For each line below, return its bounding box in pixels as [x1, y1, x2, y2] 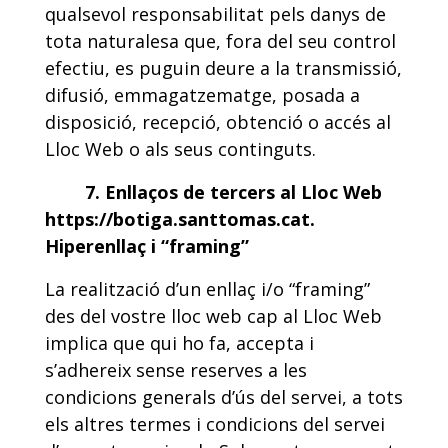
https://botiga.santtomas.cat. [45, 207, 315, 231]
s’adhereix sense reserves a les [45, 358, 307, 382]
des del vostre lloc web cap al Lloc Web [45, 304, 382, 328]
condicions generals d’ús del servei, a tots [45, 385, 403, 409]
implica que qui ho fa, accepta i [45, 331, 314, 355]
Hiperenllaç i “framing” [45, 234, 249, 258]
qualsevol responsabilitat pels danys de [45, 2, 386, 26]
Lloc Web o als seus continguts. [45, 137, 316, 161]
